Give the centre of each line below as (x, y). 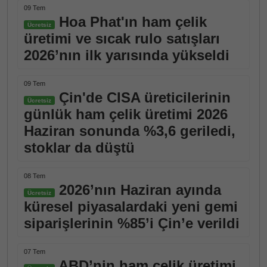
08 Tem (35, 176)
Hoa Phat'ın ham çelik (131, 22)
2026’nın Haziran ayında (138, 190)
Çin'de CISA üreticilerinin (143, 97)
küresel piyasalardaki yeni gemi (131, 207)
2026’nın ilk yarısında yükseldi (127, 55)
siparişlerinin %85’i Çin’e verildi (132, 223)
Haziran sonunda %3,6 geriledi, (130, 131)
